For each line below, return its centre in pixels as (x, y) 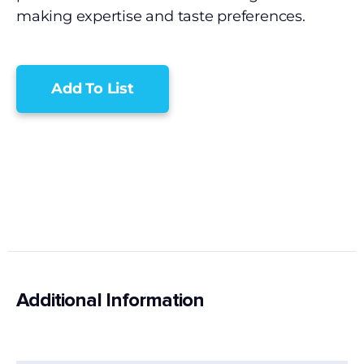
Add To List (93, 89)
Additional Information (110, 300)
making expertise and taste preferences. (161, 16)
